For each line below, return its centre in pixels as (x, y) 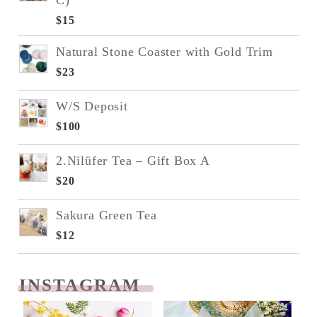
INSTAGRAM (83, 285)
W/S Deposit (92, 106)
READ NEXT (76, 302)
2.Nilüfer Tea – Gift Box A (133, 161)
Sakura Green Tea (106, 215)
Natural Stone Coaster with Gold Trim (165, 52)
